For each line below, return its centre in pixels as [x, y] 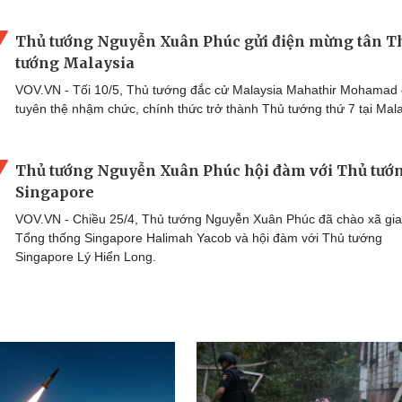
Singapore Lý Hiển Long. [86, 257]
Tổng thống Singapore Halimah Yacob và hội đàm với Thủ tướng [199, 238]
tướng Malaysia [75, 62]
